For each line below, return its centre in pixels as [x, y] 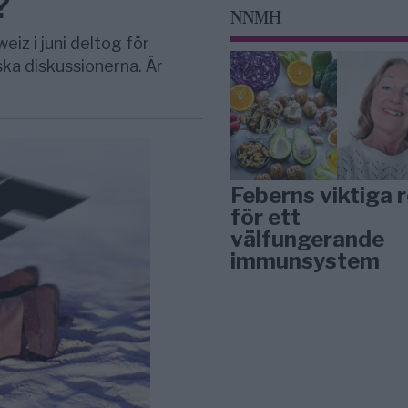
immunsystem [306, 261]
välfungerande [308, 240]
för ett [266, 218]
